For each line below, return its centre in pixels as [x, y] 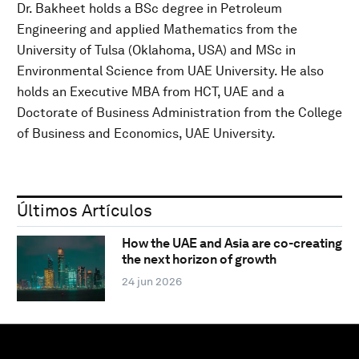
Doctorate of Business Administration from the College [179, 112]
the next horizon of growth [199, 260]
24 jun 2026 [151, 282]
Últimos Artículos [85, 210]
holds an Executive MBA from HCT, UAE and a [151, 91]
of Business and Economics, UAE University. [146, 133]
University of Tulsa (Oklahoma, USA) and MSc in [156, 50]
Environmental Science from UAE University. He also [170, 71]
